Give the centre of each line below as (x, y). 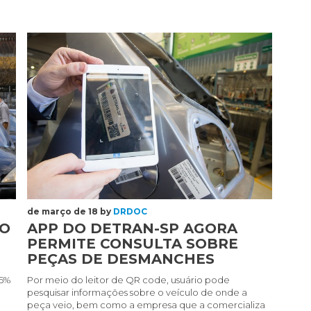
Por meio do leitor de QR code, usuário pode (129, 280)
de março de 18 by (70, 211)
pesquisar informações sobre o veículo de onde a (137, 292)
